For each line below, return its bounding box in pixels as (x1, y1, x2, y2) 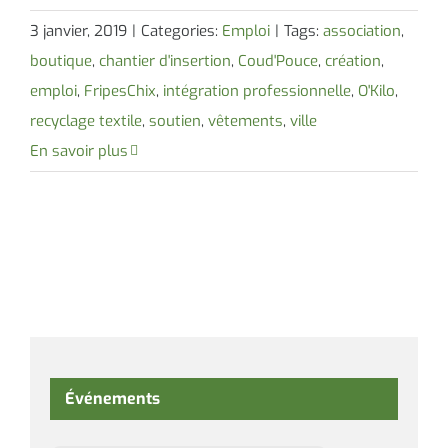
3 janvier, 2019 (30, 20, 127, 41)
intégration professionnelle (163, 80, 351, 101)
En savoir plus (30, 140, 128, 161)
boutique (30, 50, 92, 71)
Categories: (141, 20, 222, 41)
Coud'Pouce (238, 50, 318, 71)
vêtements (208, 110, 283, 131)
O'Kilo (358, 80, 395, 101)
